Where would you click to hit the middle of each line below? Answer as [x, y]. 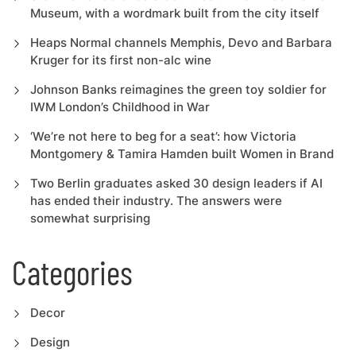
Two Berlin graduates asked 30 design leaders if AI [176, 183]
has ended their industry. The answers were [156, 201]
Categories [72, 272]
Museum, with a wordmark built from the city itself [174, 13]
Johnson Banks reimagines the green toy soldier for [178, 89]
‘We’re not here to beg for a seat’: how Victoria [163, 136]
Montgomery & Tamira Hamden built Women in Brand [182, 154]
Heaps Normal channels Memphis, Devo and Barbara [181, 43]
